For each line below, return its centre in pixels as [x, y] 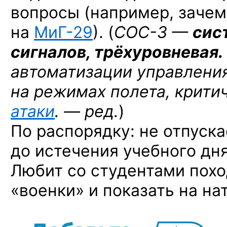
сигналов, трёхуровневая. [117, 52]
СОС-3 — [151, 32]
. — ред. [87, 111]
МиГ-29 [63, 32]
